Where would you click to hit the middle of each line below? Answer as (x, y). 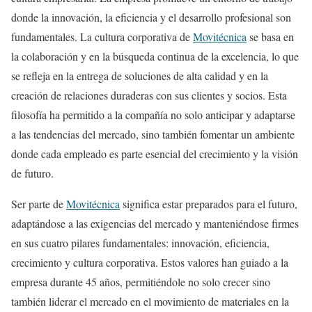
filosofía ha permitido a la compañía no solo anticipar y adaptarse (153, 114)
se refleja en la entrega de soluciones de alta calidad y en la (140, 75)
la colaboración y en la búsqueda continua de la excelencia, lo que (155, 56)
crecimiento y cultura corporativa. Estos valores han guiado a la (150, 262)
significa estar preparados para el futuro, (209, 203)
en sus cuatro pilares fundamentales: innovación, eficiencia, (140, 242)
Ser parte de (39, 203)
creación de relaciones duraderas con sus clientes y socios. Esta (149, 95)
